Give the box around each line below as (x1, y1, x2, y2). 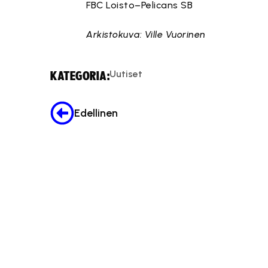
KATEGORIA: (50, 69, 109, 83)
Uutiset (109, 68, 142, 80)
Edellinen (74, 106, 118, 120)
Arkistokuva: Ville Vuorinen (86, 29, 206, 40)
